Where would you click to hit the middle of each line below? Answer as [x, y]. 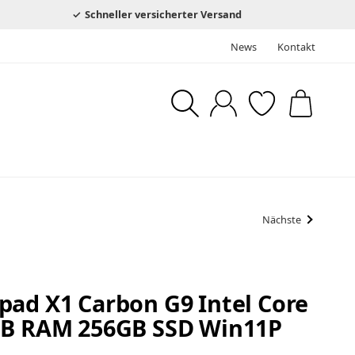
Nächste [282, 220]
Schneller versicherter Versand [162, 14]
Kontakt [296, 46]
